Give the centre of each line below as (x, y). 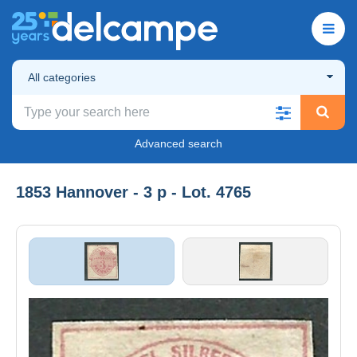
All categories (62, 77)
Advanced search (178, 143)
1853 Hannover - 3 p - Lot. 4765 (133, 192)
